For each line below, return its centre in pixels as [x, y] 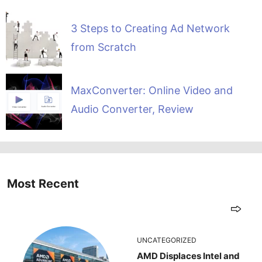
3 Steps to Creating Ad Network [150, 29]
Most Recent [43, 183]
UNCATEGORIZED [167, 240]
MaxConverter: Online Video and [151, 91]
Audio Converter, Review [132, 109]
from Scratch [103, 47]
